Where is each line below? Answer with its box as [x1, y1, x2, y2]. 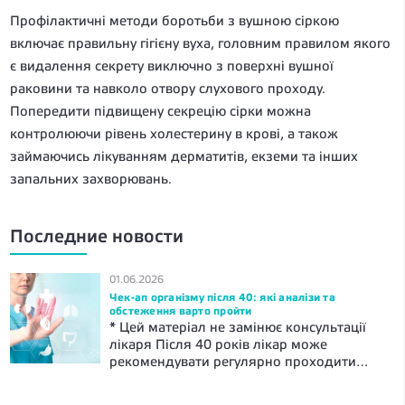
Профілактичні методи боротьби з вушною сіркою [10, 13, 339, 29]
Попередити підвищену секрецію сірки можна [10, 103, 311, 119]
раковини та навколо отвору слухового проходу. [10, 80, 325, 97]
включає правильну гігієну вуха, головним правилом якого [10, 35, 391, 52]
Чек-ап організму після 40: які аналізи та [109, 291, 335, 305]
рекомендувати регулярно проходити [109, 353, 356, 370]
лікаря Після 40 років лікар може [109, 336, 327, 353]
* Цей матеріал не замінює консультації [109, 319, 366, 335]
